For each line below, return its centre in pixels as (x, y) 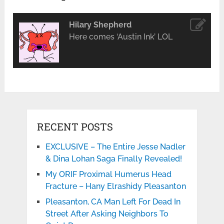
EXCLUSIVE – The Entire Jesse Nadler (115, 146)
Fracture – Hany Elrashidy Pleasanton (115, 186)
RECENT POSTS (75, 126)
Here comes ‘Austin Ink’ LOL (120, 36)
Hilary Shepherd (100, 24)
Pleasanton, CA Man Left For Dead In (113, 201)
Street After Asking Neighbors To (107, 213)
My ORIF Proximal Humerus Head (108, 174)
